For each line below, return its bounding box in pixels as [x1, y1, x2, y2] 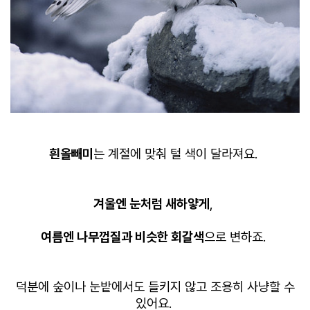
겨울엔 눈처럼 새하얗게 [93, 195, 210, 212]
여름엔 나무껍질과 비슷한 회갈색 [41, 228, 204, 245]
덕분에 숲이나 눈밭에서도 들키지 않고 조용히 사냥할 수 [15, 278, 295, 295]
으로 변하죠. [204, 228, 269, 245]
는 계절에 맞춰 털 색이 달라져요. [93, 145, 261, 162]
